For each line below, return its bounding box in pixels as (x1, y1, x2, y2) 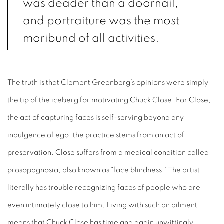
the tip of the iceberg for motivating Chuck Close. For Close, (7, 96, 211, 104)
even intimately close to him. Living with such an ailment (7, 201, 197, 209)
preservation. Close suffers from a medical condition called (7, 148, 209, 156)
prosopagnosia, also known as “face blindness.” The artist (7, 166, 200, 174)
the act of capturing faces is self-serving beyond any (7, 113, 184, 121)
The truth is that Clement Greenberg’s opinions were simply (7, 78, 208, 86)
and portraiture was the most (23, 14, 179, 27)
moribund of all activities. (23, 32, 159, 44)
